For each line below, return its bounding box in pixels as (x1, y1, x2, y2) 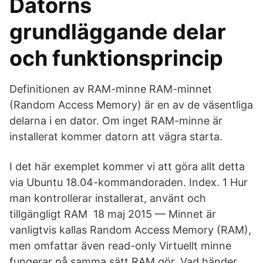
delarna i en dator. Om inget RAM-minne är (9, 114, 222, 127)
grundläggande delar (9, 19, 226, 45)
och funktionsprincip (9, 45, 223, 71)
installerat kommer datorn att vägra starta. (9, 130, 222, 143)
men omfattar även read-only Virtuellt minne (9, 240, 231, 252)
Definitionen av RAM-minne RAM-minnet (9, 83, 212, 95)
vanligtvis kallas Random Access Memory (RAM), (9, 224, 251, 236)
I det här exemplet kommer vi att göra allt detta (9, 160, 245, 173)
